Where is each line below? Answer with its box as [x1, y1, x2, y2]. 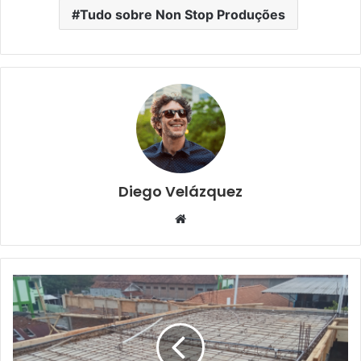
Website [185, 210, 231, 226]
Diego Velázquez [118, 180, 243, 201]
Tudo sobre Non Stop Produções [80, 6, 285, 23]
